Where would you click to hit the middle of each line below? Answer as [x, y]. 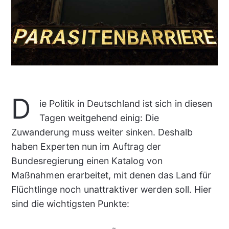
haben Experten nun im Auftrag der [86, 146]
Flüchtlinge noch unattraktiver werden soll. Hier [111, 189]
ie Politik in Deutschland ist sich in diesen [125, 103]
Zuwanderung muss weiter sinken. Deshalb [102, 132]
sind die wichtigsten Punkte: [70, 203]
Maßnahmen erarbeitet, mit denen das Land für [111, 175]
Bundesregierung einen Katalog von [87, 161]
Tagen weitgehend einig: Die [99, 118]
